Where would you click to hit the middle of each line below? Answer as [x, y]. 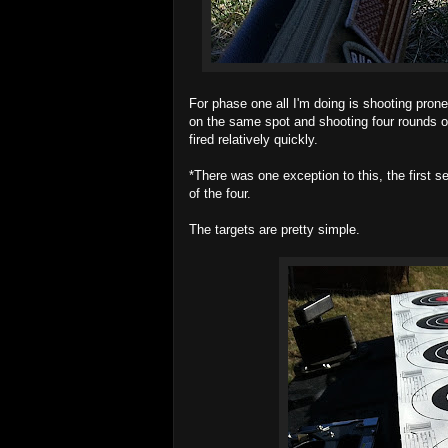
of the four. [220, 193]
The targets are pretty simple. [274, 229]
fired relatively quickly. [253, 139]
